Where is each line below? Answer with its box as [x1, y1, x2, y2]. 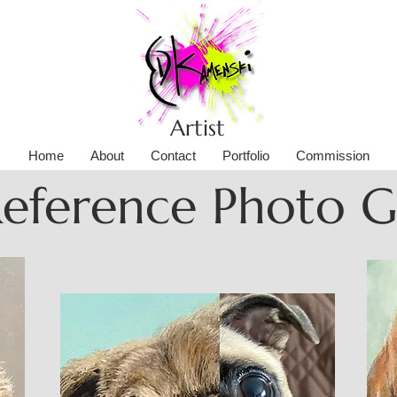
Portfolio [222, 147, 269, 163]
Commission [295, 147, 370, 163]
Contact [150, 147, 196, 163]
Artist [170, 113, 225, 142]
